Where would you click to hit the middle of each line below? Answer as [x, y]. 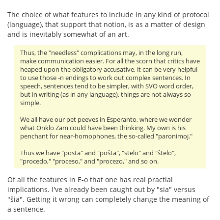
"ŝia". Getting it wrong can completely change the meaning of [108, 199]
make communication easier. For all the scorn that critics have [110, 61]
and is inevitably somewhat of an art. [68, 34]
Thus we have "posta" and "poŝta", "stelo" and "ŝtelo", [98, 153]
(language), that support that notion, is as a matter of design [106, 24]
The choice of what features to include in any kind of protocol [108, 14]
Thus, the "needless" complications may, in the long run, [102, 53]
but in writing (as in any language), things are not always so [106, 94]
